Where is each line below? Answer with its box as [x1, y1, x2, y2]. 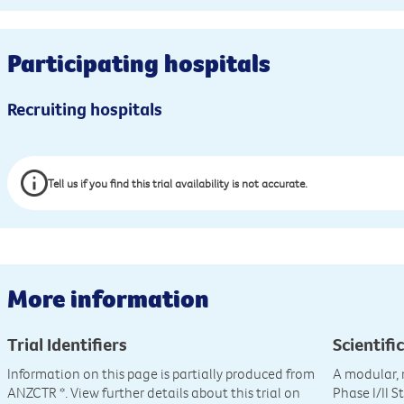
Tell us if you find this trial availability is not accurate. [48, 175, 308, 190]
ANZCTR [7, 383, 58, 402]
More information [7, 282, 210, 316]
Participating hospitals [7, 47, 271, 80]
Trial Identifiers [7, 333, 128, 356]
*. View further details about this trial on [57, 383, 301, 402]
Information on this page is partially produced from [7, 364, 316, 383]
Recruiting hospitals [7, 97, 163, 121]
